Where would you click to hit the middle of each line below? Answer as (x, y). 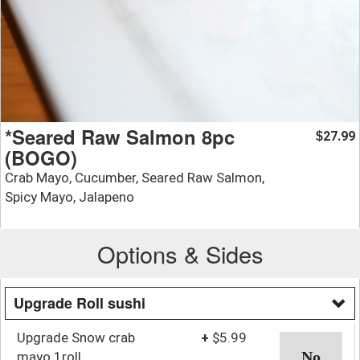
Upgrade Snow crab (76, 337)
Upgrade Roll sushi (80, 303)
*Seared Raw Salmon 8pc (120, 136)
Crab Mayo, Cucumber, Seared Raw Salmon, (135, 177)
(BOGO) (41, 157)
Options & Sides (180, 253)
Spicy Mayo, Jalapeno (70, 196)
